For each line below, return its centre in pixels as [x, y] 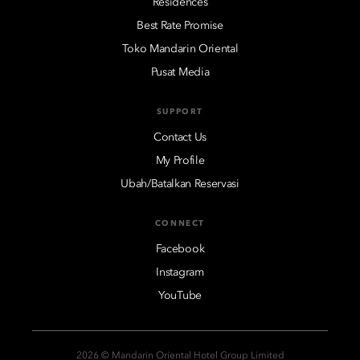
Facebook [180, 249]
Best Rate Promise [180, 25]
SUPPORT [180, 111]
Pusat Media [180, 72]
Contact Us [180, 137]
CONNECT [180, 223]
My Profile [180, 160]
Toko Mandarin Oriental [180, 49]
